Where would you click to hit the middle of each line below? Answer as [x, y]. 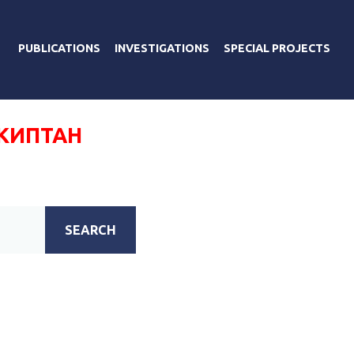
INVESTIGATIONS [162, 48]
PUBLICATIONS [59, 48]
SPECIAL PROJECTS [277, 48]
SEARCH [91, 230]
